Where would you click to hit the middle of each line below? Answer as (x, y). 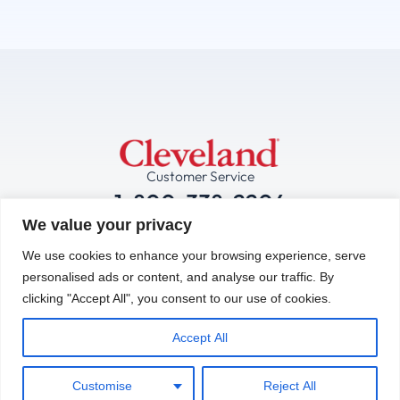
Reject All (290, 385)
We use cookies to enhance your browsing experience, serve (194, 255)
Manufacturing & (112, 349)
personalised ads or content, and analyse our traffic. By (178, 276)
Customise (102, 385)
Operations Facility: (125, 373)
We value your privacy (107, 225)
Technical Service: (200, 239)
